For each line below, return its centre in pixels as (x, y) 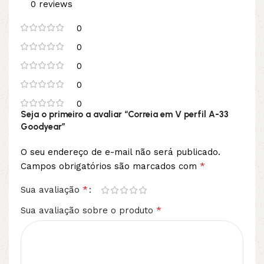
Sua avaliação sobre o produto (88, 210)
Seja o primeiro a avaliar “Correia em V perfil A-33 (125, 114)
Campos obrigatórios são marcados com (110, 166)
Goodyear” (43, 127)
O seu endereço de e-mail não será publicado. (121, 152)
